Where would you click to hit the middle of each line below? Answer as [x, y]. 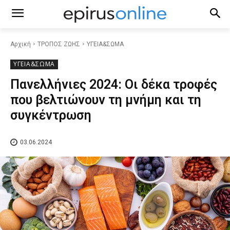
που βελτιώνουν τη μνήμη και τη [106, 100]
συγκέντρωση [51, 115]
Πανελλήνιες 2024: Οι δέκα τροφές [114, 84]
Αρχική [21, 44]
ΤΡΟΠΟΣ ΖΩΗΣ [59, 44]
